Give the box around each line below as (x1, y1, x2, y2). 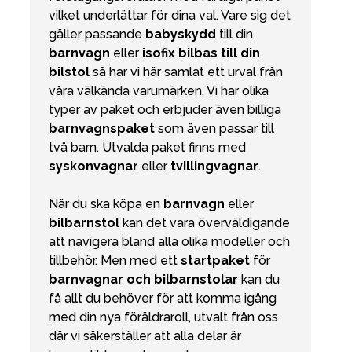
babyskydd (145, 27, 216, 42)
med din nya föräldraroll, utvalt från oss (49, 310, 278, 325)
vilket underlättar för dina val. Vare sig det (49, 8, 291, 24)
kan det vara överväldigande (123, 215, 290, 231)
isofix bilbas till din (142, 46, 260, 61)
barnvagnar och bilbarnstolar (49, 272, 238, 288)
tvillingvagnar (170, 159, 258, 174)
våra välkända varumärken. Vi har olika (49, 83, 269, 99)
